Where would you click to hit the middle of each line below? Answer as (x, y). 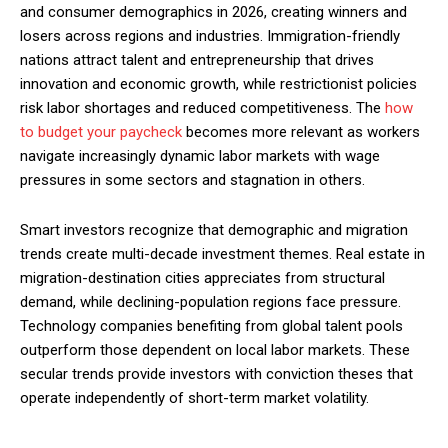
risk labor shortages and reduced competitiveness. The (202, 108)
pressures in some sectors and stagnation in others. (192, 180)
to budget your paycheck (101, 132)
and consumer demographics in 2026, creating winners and (213, 12)
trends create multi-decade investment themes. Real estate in (222, 254)
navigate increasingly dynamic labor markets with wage (200, 156)
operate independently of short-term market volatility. (194, 398)
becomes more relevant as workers (301, 132)
